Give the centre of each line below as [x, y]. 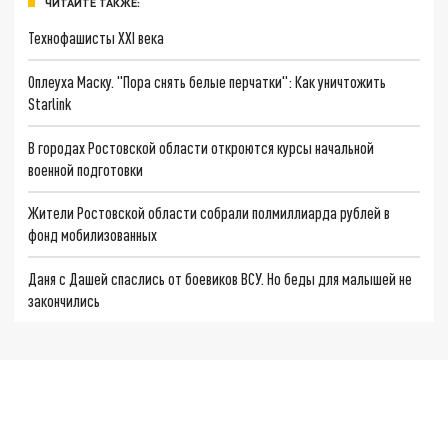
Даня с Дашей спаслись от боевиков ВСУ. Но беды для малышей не [220, 279]
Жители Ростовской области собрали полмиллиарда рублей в [209, 213]
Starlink [50, 103]
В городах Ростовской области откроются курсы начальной [201, 147]
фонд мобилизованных [93, 235]
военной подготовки [86, 169]
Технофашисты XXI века [96, 38]
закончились [64, 301]
